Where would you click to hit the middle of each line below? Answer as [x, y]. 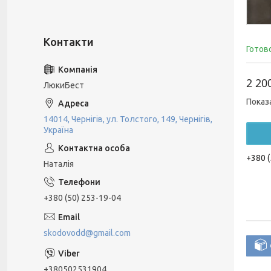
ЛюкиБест [64, 85]
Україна [58, 130]
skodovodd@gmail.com [87, 233]
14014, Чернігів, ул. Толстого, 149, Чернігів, [128, 119]
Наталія [59, 164]
